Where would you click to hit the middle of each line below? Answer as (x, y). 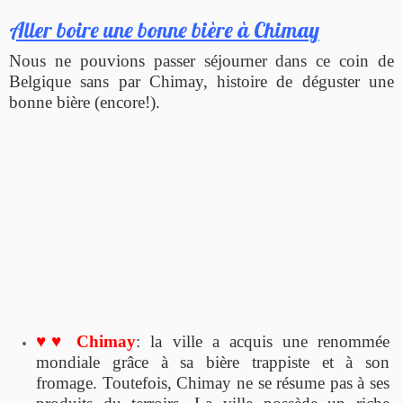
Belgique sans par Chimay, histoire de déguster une (201, 81)
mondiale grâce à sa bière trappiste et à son (213, 362)
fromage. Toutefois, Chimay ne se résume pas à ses (213, 382)
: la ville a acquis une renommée (263, 341)
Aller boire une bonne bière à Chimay (164, 29)
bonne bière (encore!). (85, 102)
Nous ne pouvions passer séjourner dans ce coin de (201, 60)
